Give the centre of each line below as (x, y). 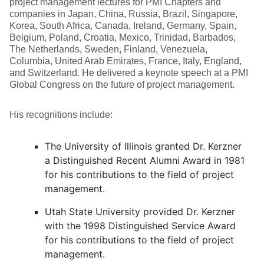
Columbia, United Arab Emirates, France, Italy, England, (126, 61)
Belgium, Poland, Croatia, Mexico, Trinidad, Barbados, (123, 37)
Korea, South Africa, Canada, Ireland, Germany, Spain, (123, 26)
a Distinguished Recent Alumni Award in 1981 (145, 160)
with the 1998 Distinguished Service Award (140, 226)
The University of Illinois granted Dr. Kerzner (143, 146)
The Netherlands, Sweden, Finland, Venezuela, (108, 49)
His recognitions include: (61, 115)
